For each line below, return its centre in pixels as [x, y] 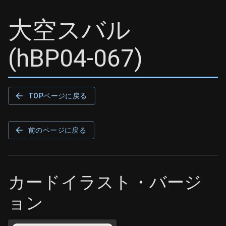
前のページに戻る [58, 130]
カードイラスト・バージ [105, 182]
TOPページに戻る [58, 96]
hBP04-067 [75, 58]
